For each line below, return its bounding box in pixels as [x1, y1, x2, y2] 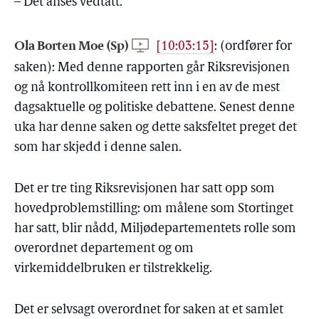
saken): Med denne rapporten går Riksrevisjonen [14, 61, 290, 75]
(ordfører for [217, 40, 292, 53]
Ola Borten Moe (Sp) [14, 36, 131, 54]
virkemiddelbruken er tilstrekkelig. [14, 262, 212, 276]
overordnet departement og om [14, 242, 194, 256]
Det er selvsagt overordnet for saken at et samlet [14, 303, 283, 317]
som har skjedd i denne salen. [14, 141, 182, 155]
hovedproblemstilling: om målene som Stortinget [14, 202, 293, 216]
